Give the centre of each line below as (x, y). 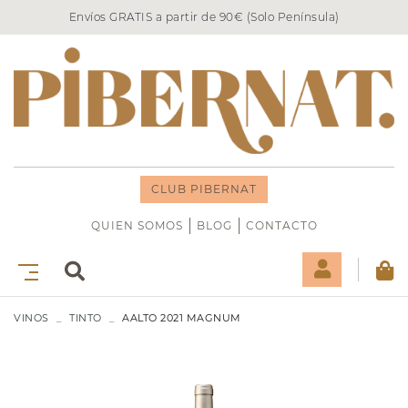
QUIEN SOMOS (137, 226)
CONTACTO (281, 226)
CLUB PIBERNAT (204, 189)
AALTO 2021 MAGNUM (182, 318)
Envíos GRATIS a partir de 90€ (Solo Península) (204, 17)
